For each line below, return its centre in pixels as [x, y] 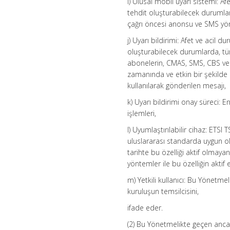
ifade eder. [145, 208]
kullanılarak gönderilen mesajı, [177, 86]
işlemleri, [142, 113]
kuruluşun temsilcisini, [163, 191]
